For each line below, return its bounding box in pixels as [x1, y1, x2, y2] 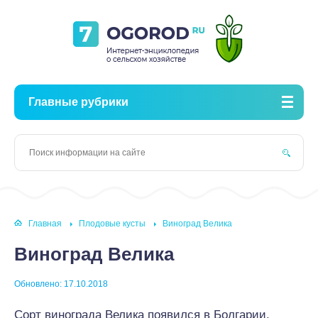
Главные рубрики [28, 96, 128, 108]
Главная [28, 219, 62, 229]
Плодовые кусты [79, 219, 146, 229]
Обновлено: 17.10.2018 [14, 279, 108, 289]
